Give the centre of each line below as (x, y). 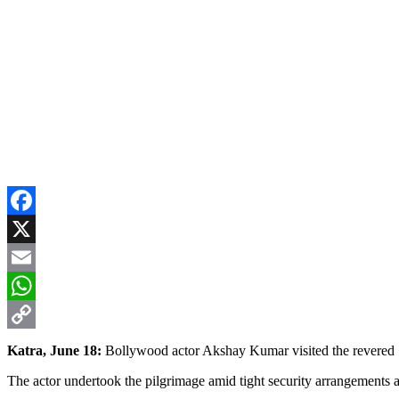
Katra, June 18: (56, 350)
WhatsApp (37, 313)
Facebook (35, 228)
